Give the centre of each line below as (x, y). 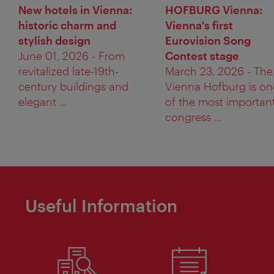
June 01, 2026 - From (72, 56)
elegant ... (43, 102)
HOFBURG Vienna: (214, 10)
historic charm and (67, 25)
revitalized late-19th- (68, 71)
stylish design (54, 41)
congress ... (193, 117)
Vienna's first (199, 25)
